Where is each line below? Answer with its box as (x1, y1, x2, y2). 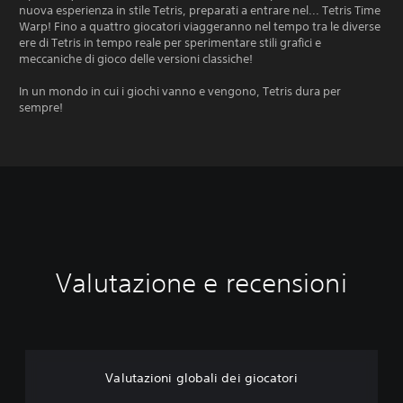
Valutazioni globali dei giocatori (105, 369, 298, 386)
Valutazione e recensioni (56, 266, 347, 299)
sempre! (19, 99, 63, 115)
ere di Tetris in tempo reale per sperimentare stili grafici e (19, 34, 321, 50)
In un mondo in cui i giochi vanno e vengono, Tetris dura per (19, 83, 341, 99)
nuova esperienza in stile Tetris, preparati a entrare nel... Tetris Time (19, 2, 381, 18)
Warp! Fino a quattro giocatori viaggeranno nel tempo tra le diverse (19, 18, 381, 34)
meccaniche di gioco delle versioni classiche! (19, 50, 253, 67)
